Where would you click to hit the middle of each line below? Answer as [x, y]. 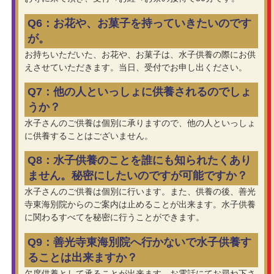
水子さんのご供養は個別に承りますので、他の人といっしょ [140, 123]
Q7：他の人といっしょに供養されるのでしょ [139, 92]
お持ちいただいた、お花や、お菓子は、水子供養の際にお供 [140, 54]
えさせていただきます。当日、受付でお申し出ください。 [135, 67]
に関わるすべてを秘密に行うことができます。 [114, 217]
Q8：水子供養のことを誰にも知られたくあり [139, 161]
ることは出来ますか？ [82, 257]
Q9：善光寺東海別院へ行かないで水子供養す [139, 242]
